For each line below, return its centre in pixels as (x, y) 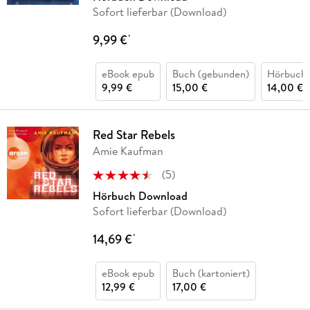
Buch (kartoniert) (211, 273)
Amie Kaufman (128, 151)
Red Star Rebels (134, 135)
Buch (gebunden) (210, 74)
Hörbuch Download (140, 196)
